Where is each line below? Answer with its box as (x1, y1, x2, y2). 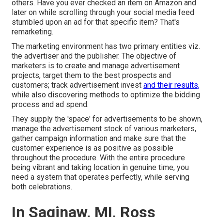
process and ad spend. (12, 99, 89, 109)
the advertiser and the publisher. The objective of (12, 51, 176, 61)
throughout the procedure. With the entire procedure (12, 153, 185, 162)
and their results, (143, 80, 200, 90)
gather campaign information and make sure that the (12, 133, 186, 143)
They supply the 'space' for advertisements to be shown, (12, 114, 202, 124)
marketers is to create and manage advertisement (12, 61, 180, 70)
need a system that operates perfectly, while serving (12, 172, 189, 182)
